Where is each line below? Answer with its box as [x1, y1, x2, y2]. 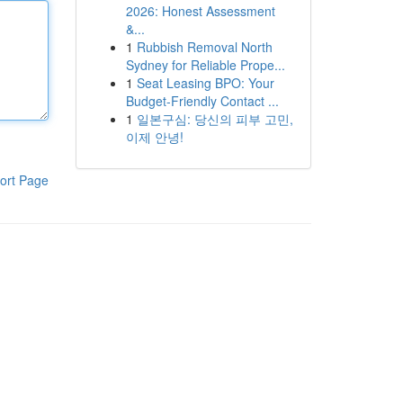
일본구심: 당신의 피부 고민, [136, 110, 293, 128]
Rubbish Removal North [136, 38, 273, 56]
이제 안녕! [125, 128, 184, 146]
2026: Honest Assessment [125, 2, 275, 20]
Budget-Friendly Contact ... [125, 92, 279, 110]
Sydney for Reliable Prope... [125, 56, 285, 74]
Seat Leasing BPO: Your [136, 74, 274, 92]
